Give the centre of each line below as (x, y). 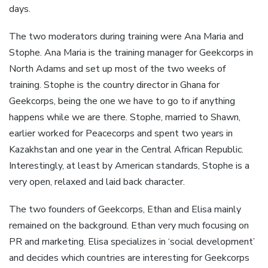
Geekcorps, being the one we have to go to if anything (122, 101)
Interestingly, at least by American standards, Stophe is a (129, 165)
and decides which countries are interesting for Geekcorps (129, 258)
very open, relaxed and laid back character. (97, 182)
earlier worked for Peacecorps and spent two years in (121, 133)
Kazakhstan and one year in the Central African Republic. (126, 149)
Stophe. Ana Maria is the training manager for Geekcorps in (131, 52)
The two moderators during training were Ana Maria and (126, 36)
